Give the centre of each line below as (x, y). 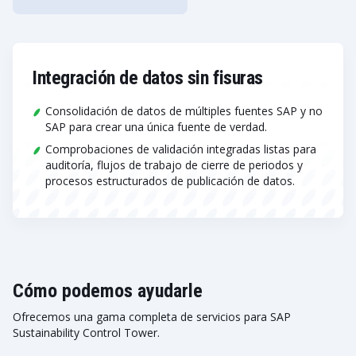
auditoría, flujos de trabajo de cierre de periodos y (174, 165)
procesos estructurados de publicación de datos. (170, 181)
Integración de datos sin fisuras (147, 78)
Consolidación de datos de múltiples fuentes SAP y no (184, 111)
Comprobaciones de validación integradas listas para (181, 149)
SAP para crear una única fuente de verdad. (156, 127)
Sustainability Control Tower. (86, 333)
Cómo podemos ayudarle (108, 291)
